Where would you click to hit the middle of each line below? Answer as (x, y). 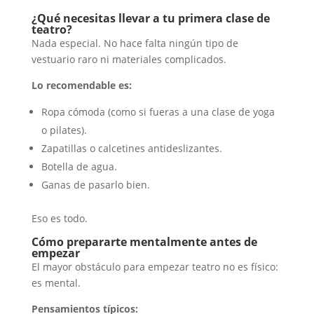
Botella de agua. (79, 167)
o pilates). (64, 130)
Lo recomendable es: (81, 86)
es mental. (56, 283)
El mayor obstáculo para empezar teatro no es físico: (155, 267)
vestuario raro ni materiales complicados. (129, 60)
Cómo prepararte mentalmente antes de (144, 242)
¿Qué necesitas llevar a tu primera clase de (150, 19)
